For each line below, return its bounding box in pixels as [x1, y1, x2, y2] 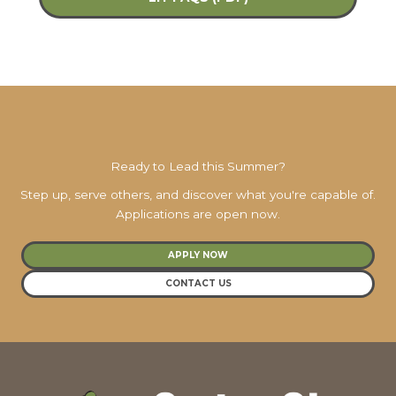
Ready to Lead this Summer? [110, 158, 286, 173]
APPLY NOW [168, 248, 228, 261]
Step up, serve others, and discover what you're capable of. [20, 187, 376, 202]
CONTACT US [164, 277, 232, 289]
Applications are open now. [116, 206, 280, 221]
